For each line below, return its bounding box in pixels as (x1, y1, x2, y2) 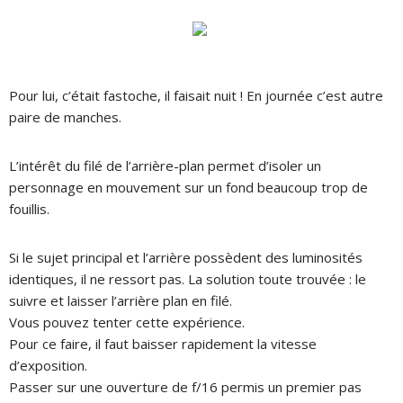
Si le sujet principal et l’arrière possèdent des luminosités (9, 247, 363, 266)
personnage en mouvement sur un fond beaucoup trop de (9, 177, 368, 196)
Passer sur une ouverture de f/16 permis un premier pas (9, 377, 362, 396)
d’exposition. (9, 355, 87, 374)
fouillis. (9, 199, 49, 218)
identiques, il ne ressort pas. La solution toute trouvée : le (9, 269, 366, 288)
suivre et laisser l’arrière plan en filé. (9, 291, 232, 309)
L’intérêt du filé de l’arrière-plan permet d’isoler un (9, 156, 321, 175)
